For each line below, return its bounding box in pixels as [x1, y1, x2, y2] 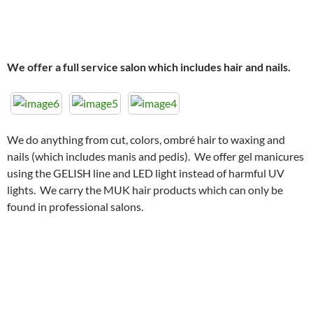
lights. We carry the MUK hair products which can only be [7, 183, 283, 197]
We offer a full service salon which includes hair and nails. [7, 60, 293, 74]
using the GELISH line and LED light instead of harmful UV [7, 166, 284, 180]
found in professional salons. [7, 200, 143, 214]
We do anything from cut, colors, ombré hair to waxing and [7, 133, 285, 147]
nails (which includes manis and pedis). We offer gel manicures [7, 150, 304, 163]
